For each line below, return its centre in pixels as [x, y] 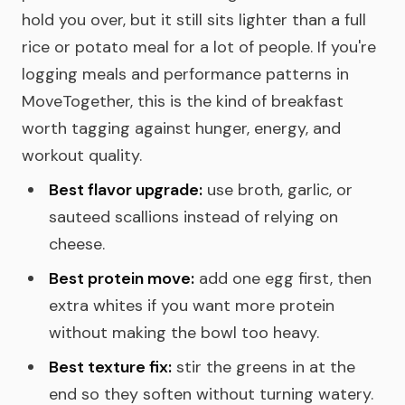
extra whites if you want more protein [192, 306]
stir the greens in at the [264, 367]
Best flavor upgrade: [126, 190]
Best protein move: [122, 278]
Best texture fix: [110, 367]
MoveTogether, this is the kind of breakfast [183, 101]
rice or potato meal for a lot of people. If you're [199, 47]
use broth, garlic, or [278, 190]
